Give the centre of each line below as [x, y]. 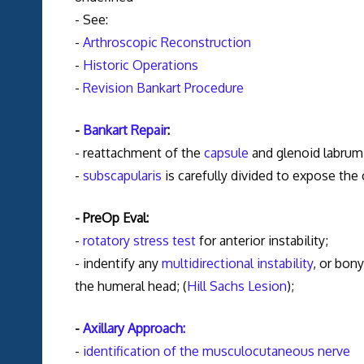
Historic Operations [140, 65]
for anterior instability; [262, 241]
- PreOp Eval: [111, 218]
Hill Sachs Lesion [236, 286]
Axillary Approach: [134, 329]
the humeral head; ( [130, 286]
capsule [226, 153]
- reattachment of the [139, 153]
